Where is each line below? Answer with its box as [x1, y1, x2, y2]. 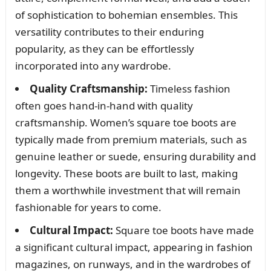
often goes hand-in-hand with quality [15, 98, 193, 113]
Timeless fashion [147, 81, 230, 96]
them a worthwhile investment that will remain [15, 183, 241, 197]
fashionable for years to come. [15, 200, 162, 214]
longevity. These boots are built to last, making [15, 166, 238, 180]
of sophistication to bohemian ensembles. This [15, 7, 238, 22]
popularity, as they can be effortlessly [15, 41, 194, 56]
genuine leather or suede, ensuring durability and [15, 149, 256, 163]
